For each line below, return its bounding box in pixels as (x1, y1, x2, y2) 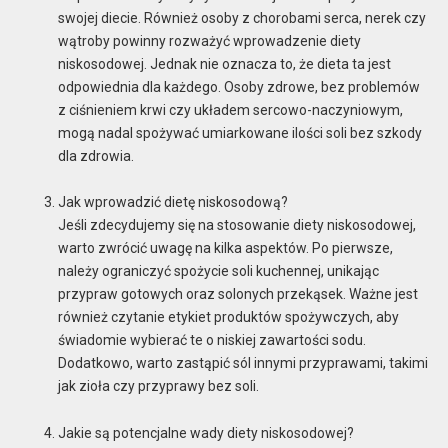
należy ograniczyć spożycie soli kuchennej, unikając (57, 263, 379, 280)
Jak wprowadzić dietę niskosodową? (57, 194, 288, 211)
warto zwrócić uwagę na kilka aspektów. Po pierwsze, (57, 240, 393, 257)
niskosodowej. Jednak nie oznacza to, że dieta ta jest (57, 55, 391, 72)
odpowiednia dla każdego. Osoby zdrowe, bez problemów (57, 78, 420, 95)
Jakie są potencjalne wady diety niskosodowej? (57, 425, 354, 442)
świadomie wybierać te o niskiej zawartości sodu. (57, 332, 366, 349)
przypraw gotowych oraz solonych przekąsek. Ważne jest (57, 286, 418, 303)
